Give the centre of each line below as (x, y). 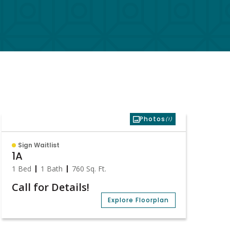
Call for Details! (51, 187)
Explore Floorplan (138, 200)
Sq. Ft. (95, 169)
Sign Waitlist (39, 145)
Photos (152, 119)
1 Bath (52, 169)
